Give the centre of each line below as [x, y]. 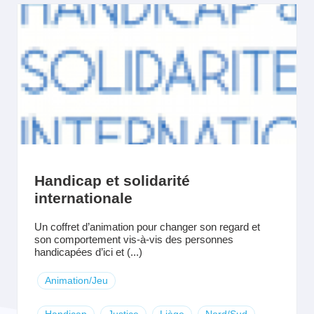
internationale [83, 198]
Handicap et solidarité [112, 180]
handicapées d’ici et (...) [88, 252]
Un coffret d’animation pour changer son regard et [147, 227]
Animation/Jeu [76, 280]
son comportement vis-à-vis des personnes [134, 239]
